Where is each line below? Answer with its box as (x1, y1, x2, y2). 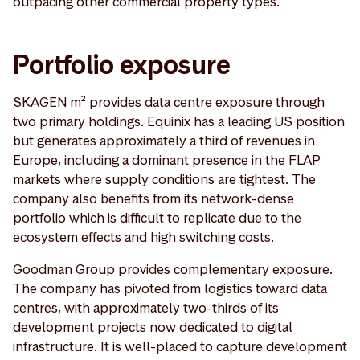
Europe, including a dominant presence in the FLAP (13, 151, 321, 170)
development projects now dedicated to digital (13, 318, 292, 337)
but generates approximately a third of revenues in (13, 132, 315, 150)
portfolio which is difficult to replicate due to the (13, 209, 301, 227)
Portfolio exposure (13, 47, 231, 83)
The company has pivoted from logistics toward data (13, 280, 327, 298)
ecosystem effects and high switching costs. (13, 228, 277, 247)
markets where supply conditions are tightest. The (13, 170, 316, 189)
